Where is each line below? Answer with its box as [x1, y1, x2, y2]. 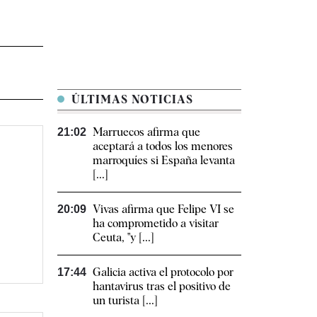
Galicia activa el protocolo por [93, 265, 234, 279]
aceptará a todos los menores [93, 139, 233, 154]
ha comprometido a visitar [93, 217, 219, 231]
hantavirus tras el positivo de [93, 279, 231, 294]
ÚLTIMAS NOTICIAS [68, 93, 193, 107]
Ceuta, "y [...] [93, 231, 154, 245]
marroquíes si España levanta [93, 154, 235, 168]
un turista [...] [93, 294, 158, 308]
